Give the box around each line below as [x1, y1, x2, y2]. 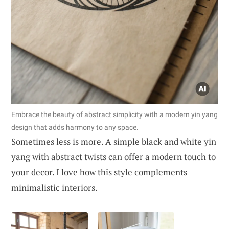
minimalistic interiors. [11, 181, 98, 194]
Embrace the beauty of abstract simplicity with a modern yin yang [11, 110, 218, 119]
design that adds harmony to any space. [11, 123, 139, 132]
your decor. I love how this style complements [11, 166, 187, 178]
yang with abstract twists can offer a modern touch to [11, 151, 216, 163]
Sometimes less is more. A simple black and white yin [11, 135, 216, 148]
